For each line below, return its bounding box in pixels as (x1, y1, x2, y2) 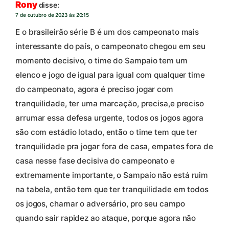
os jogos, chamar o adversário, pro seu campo (15, 199, 185, 209)
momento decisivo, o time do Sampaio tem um (15, 56, 188, 66)
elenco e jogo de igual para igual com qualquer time (15, 70, 205, 80)
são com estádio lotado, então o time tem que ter (15, 127, 198, 138)
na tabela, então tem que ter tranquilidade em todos (15, 185, 209, 195)
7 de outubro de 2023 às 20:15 (15, 11, 89, 18)
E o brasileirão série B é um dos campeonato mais (15, 27, 199, 37)
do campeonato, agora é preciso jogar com (15, 84, 173, 95)
